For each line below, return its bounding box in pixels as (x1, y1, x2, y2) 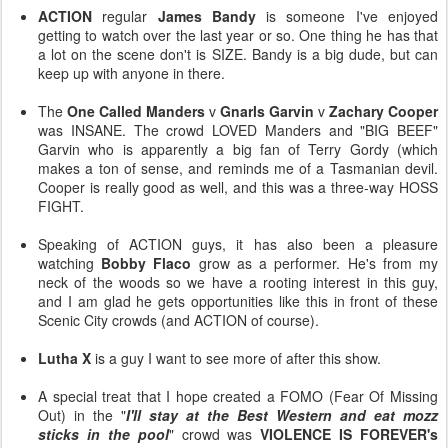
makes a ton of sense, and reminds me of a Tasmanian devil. (38, 158, 438, 178)
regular (102, 6, 158, 26)
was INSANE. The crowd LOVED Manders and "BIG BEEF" (38, 120, 438, 140)
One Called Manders (63, 101, 205, 121)
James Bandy (157, 6, 256, 26)
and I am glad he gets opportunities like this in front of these (38, 291, 438, 311)
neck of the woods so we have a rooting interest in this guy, (38, 272, 438, 292)
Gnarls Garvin (220, 101, 314, 121)
